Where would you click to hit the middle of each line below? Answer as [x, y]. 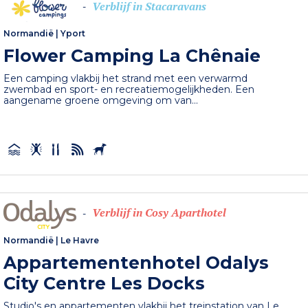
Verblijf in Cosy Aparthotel [159, 213]
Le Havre [80, 240]
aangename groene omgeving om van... [101, 100]
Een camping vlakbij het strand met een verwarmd [126, 78]
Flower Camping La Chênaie [132, 55]
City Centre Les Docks [104, 283]
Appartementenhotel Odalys [136, 262]
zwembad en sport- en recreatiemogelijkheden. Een [129, 89]
